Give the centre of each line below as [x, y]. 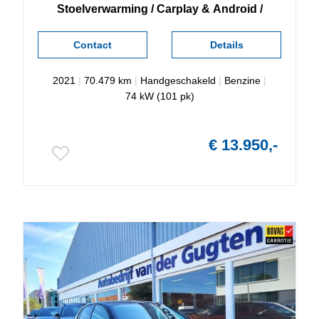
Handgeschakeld [178, 80]
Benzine [242, 80]
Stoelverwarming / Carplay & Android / [159, 9]
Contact [92, 45]
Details [226, 45]
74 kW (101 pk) [159, 96]
